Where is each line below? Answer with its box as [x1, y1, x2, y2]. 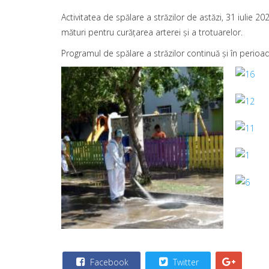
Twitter [171, 256, 199, 268]
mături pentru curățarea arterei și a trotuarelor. [61, 26, 243, 38]
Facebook [88, 256, 128, 268]
